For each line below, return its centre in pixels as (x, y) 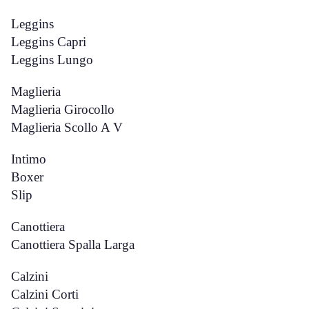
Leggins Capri (49, 42)
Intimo (29, 159)
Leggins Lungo (52, 60)
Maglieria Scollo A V (67, 127)
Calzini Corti (45, 294)
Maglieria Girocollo (63, 109)
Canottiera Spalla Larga (73, 245)
